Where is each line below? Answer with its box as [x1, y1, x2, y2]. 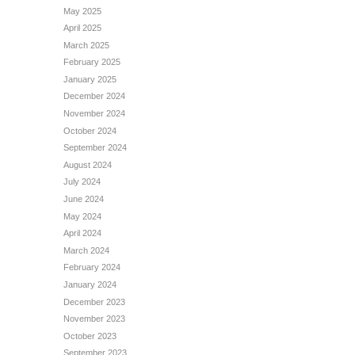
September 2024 [63, 143, 127, 153]
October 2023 [63, 330, 116, 341]
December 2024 [63, 91, 125, 101]
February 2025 [63, 57, 120, 67]
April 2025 [63, 23, 101, 33]
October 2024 [63, 125, 116, 136]
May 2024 [63, 211, 101, 221]
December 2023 [63, 296, 125, 307]
